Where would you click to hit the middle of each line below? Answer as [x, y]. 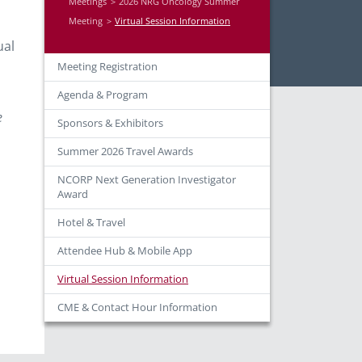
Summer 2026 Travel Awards [125, 152]
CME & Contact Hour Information [137, 307]
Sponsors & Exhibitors [110, 123]
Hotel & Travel [91, 223]
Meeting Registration [107, 67]
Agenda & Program [103, 95]
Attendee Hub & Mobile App [125, 251]
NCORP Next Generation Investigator [147, 180]
